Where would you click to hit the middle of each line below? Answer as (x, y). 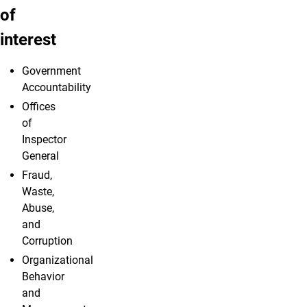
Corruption (47, 241)
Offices (39, 107)
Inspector (44, 140)
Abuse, (38, 208)
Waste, (38, 192)
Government (51, 71)
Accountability (57, 88)
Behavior (43, 277)
